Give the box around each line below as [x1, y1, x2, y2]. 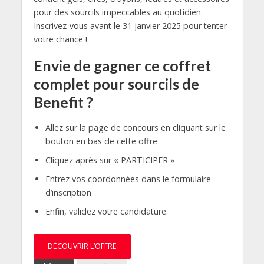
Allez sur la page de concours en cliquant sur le [45, 121, 226, 133]
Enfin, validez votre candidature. [45, 205, 168, 217]
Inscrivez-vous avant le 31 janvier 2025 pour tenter [33, 19, 227, 31]
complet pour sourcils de [33, 74, 199, 93]
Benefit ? [33, 93, 93, 111]
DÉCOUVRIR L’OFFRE [47, 240, 117, 251]
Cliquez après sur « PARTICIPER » [45, 154, 175, 166]
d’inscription [45, 186, 91, 198]
